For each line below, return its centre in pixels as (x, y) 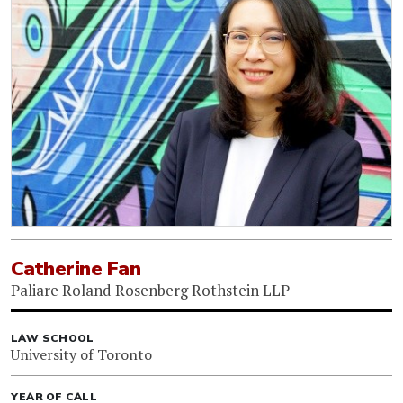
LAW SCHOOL (53, 338)
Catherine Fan (76, 269)
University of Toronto (81, 354)
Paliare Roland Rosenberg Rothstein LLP (150, 290)
